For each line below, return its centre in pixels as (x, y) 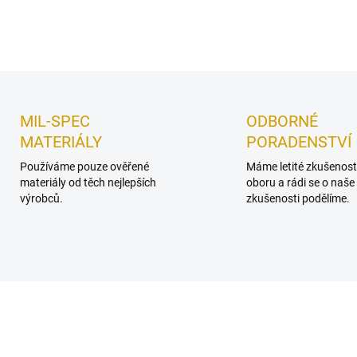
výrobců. (41, 198)
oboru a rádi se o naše (300, 182)
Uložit (227, 50)
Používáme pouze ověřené (84, 167)
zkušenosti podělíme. (298, 198)
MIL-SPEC (55, 121)
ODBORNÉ (282, 121)
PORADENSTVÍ (299, 142)
